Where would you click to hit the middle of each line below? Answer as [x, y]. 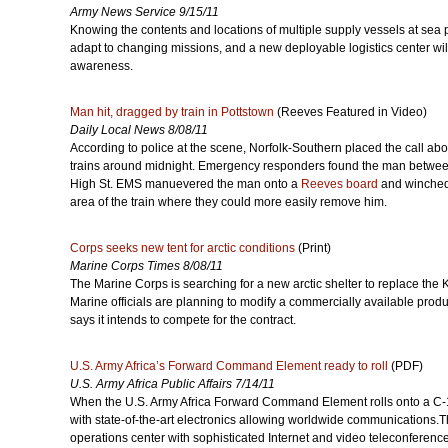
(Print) [313, 248]
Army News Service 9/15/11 [144, 12]
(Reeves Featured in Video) [350, 112]
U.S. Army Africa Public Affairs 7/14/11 [172, 384]
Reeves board [339, 184]
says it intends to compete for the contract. [183, 320]
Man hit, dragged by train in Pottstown [172, 112]
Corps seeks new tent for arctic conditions [182, 248]
